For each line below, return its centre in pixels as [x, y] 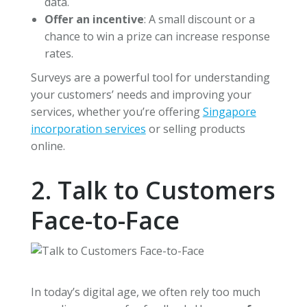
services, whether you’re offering [116, 111]
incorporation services [88, 128]
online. [48, 146]
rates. [59, 53]
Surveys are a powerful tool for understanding [150, 77]
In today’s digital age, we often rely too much [145, 292]
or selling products [195, 128]
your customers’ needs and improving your [141, 94]
